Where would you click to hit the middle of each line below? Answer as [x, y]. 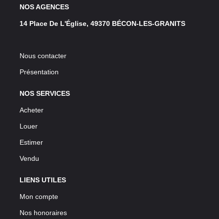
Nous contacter [43, 55]
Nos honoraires [43, 212]
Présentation [39, 72]
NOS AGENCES [44, 7]
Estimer [31, 142]
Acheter [32, 110]
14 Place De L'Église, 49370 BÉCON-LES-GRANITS [102, 23]
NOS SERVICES [45, 93]
